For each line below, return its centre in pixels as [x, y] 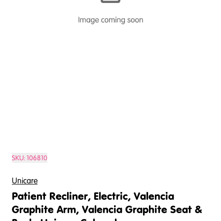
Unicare [25, 181]
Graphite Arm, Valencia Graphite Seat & [107, 210]
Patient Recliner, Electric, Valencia [93, 197]
